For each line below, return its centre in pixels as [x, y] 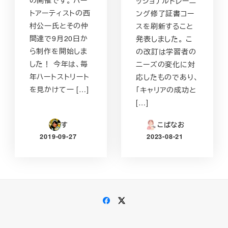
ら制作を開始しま [58, 51]
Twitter [138, 199]
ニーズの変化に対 [166, 64]
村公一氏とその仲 [59, 25]
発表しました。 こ [164, 39]
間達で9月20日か [59, 38]
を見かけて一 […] [59, 89]
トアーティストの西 [60, 12]
